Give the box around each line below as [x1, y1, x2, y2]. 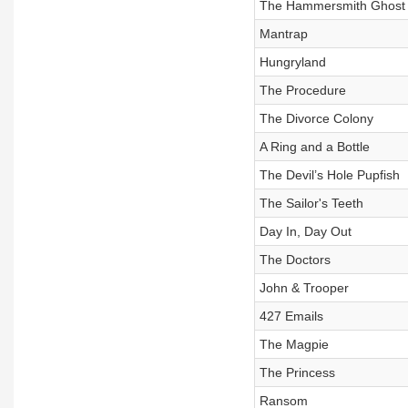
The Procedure [259, 83, 346, 97]
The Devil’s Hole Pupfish [259, 168, 400, 182]
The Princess [259, 365, 335, 380]
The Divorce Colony [259, 111, 373, 126]
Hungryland [259, 55, 326, 69]
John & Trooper [259, 280, 349, 295]
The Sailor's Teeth [259, 196, 363, 210]
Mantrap [259, 26, 308, 41]
